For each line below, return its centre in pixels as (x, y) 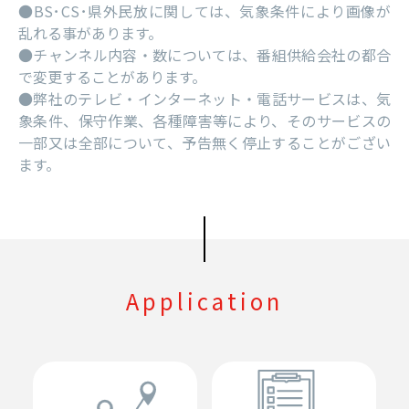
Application (204, 301)
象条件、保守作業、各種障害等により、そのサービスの (204, 121)
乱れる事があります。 (90, 33)
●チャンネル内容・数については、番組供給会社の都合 (204, 55)
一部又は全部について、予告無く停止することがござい (204, 143)
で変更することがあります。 (112, 77)
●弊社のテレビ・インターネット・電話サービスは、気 (204, 99)
